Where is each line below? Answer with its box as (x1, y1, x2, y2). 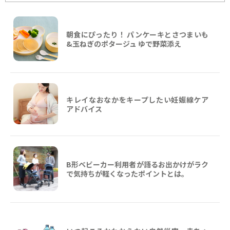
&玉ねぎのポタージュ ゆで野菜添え (66, 38, 181, 49)
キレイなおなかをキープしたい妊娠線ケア (66, 94, 208, 105)
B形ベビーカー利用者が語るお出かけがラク (66, 159, 208, 169)
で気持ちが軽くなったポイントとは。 (66, 168, 188, 179)
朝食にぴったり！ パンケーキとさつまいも (66, 29, 208, 40)
